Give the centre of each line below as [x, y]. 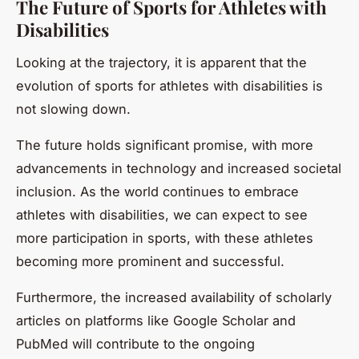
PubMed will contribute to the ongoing [135, 343]
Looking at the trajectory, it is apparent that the [161, 62]
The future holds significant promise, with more [165, 145]
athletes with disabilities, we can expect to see [162, 214]
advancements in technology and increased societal [179, 168]
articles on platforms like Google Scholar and [156, 320]
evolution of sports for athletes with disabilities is [169, 85]
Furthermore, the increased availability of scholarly [174, 297]
